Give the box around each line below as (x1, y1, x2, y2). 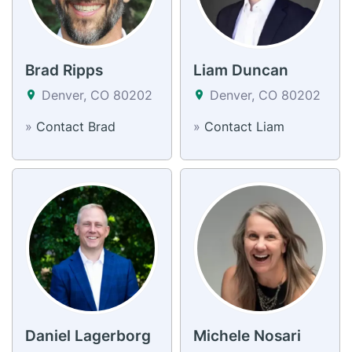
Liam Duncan (193, 60, 288, 79)
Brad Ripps (25, 60, 103, 79)
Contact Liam (204, 118, 284, 134)
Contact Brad (36, 118, 115, 134)
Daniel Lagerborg (25, 326, 151, 345)
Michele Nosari (193, 326, 301, 345)
